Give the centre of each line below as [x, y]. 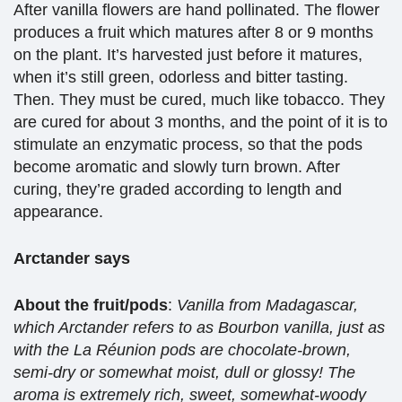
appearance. [58, 211]
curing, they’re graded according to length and [178, 189]
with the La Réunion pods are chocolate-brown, [182, 350]
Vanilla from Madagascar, [267, 305]
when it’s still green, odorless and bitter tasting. [181, 77]
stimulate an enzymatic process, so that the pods [188, 144]
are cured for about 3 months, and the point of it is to [201, 122]
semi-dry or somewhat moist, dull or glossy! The [184, 372]
